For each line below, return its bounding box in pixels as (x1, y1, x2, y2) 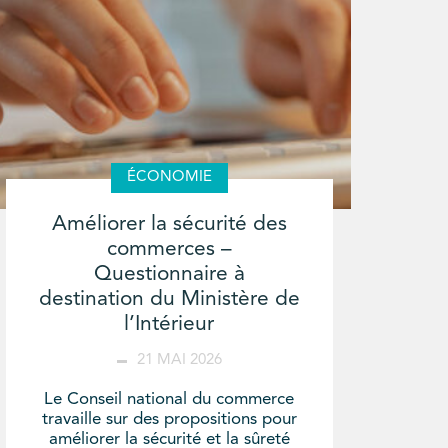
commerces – (106, 238, 232, 260)
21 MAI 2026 (136, 352, 222, 368)
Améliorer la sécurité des (51, 213, 287, 235)
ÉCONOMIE (126, 169, 212, 185)
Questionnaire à (93, 263, 245, 285)
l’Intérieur (124, 313, 215, 335)
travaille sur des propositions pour (41, 410, 297, 428)
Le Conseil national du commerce (44, 390, 295, 408)
